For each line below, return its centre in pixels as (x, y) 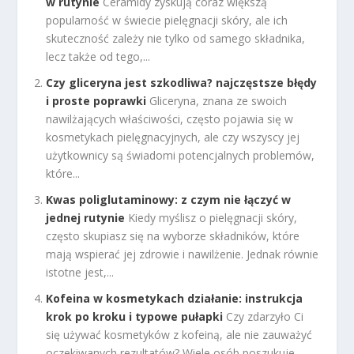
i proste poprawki (96, 101)
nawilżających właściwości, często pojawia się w (170, 119)
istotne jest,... (80, 272)
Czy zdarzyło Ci (265, 316)
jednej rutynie (86, 217)
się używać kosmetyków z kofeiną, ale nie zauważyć (179, 334)
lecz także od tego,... (98, 57)
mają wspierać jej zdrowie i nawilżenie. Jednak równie (183, 254)
